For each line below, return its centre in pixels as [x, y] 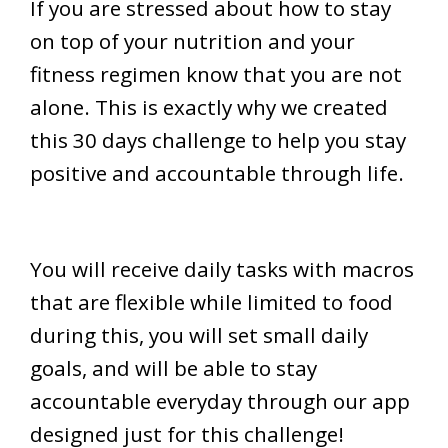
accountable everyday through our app [220, 400]
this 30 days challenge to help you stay [218, 139]
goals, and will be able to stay [173, 367]
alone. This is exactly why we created [209, 106]
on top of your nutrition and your [192, 40]
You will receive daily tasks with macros [222, 268]
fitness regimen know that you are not [216, 73]
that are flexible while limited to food [211, 301]
